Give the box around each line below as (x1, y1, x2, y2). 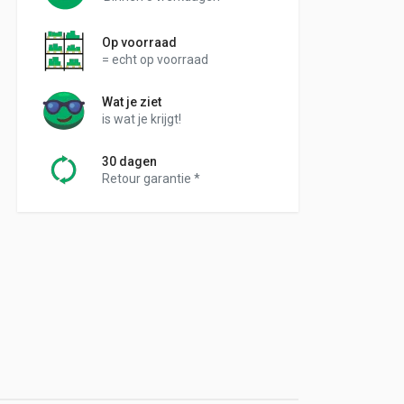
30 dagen (102, 153, 157, 169)
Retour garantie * (102, 170, 200, 186)
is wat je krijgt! (102, 112, 181, 127)
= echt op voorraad (102, 51, 208, 67)
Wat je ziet (102, 95, 161, 110)
